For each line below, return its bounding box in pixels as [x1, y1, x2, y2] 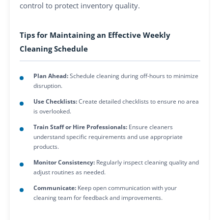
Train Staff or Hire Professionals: [33, 123, 127, 131]
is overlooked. [33, 107, 71, 115]
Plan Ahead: [33, 72, 68, 80]
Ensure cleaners [127, 123, 173, 131]
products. [33, 142, 59, 150]
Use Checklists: [33, 97, 77, 105]
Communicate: [33, 184, 76, 192]
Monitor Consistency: [33, 158, 95, 166]
